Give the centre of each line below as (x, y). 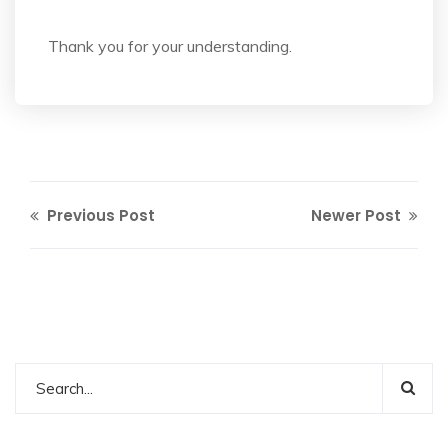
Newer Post (358, 215)
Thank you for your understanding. (170, 45)
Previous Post (99, 215)
